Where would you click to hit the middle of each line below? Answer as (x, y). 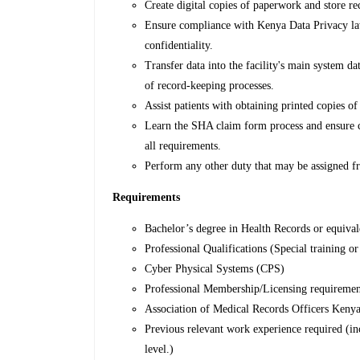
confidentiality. (179, 46)
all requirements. (183, 146)
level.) (160, 350)
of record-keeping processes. (210, 86)
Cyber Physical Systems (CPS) (215, 269)
